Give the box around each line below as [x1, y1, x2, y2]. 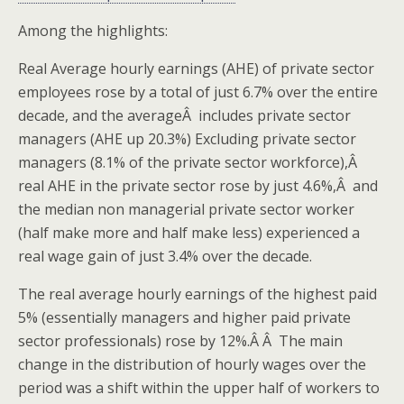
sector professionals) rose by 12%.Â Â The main [18, 331, 343, 351]
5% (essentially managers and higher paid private [18, 308, 351, 327]
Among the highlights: [18, 21, 168, 41]
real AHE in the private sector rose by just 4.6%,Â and [18, 176, 378, 196]
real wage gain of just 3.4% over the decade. [18, 246, 312, 266]
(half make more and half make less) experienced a [18, 223, 360, 243]
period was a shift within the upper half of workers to [18, 378, 380, 398]
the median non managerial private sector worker [18, 199, 354, 219]
